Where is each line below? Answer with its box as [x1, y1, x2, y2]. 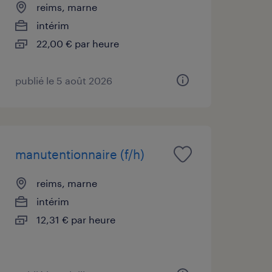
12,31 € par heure [36, 213, 115, 225]
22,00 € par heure [36, 37, 119, 49]
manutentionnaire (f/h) [15, 146, 144, 161]
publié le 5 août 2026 [15, 74, 112, 86]
